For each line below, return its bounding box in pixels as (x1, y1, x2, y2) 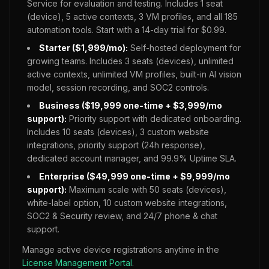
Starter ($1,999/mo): (39, 43, 128, 53)
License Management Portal (22, 258, 132, 268)
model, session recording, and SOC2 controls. (27, 82, 209, 92)
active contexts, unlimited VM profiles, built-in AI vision (27, 69, 241, 79)
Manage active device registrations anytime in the (22, 244, 219, 255)
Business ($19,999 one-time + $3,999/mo (39, 100, 222, 110)
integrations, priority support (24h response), (27, 140, 205, 150)
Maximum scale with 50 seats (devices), (67, 184, 226, 195)
